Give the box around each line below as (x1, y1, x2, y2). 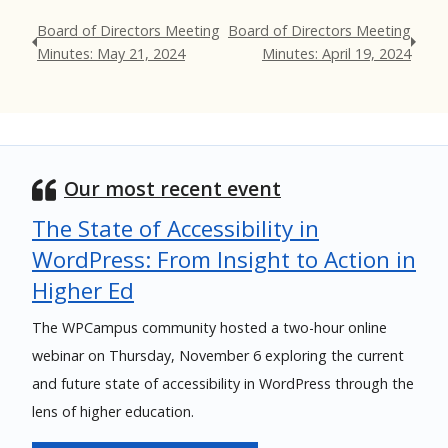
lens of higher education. (32, 402, 194, 421)
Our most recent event (64, 175, 281, 202)
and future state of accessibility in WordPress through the (32, 374, 414, 393)
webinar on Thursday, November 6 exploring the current (32, 346, 404, 365)
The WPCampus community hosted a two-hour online (32, 318, 387, 337)
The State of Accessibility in (32, 213, 319, 244)
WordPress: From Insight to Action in (32, 244, 416, 275)
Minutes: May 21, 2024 (37, 44, 186, 63)
